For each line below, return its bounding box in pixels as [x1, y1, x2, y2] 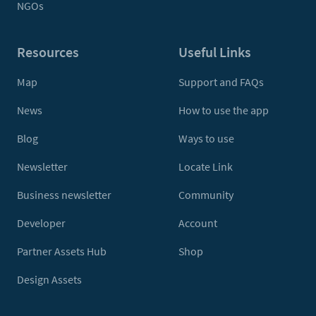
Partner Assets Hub [17, 244, 107, 258]
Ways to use [178, 131, 234, 145]
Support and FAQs [178, 75, 264, 89]
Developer [17, 216, 66, 230]
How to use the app [178, 103, 269, 117]
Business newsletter [17, 188, 111, 202]
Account [178, 216, 217, 230]
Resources [17, 43, 79, 61]
